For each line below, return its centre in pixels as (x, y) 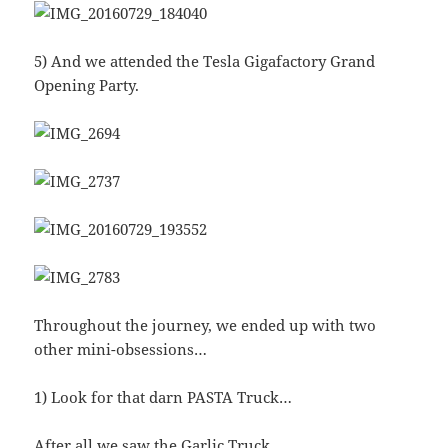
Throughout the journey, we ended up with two (205, 325)
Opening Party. (87, 85)
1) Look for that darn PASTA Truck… (163, 397)
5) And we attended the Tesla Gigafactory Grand (205, 61)
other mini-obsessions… (121, 349)
